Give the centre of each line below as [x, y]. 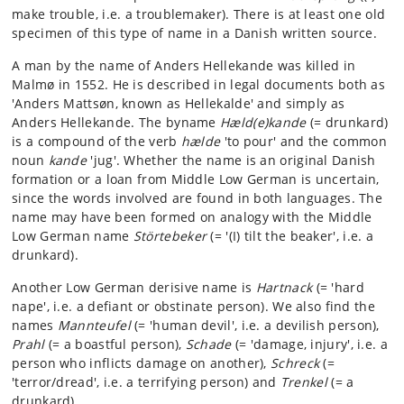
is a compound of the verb [96, 141]
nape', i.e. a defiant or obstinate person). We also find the [193, 306]
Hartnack [284, 287]
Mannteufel [94, 325]
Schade [207, 344]
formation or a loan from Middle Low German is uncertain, [196, 179]
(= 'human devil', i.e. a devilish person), [255, 325]
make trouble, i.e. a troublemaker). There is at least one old [199, 14]
